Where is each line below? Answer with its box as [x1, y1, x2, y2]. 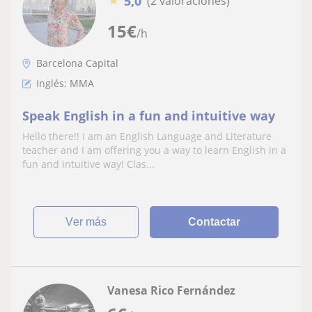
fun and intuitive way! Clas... [22, 157, 155, 171]
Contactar [188, 215, 241, 228]
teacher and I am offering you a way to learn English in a [22, 143, 286, 157]
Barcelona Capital [36, 56, 118, 70]
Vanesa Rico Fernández [107, 282, 235, 298]
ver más [73, 215, 107, 228]
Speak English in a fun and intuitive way [22, 107, 275, 124]
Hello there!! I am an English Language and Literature [22, 129, 272, 143]
